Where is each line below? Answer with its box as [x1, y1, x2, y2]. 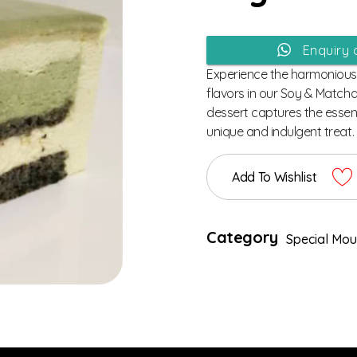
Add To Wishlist [232, 169, 317, 185]
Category [206, 226, 278, 247]
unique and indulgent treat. [206, 123, 355, 139]
